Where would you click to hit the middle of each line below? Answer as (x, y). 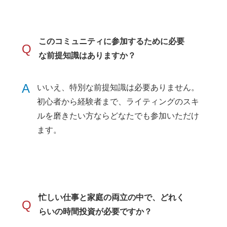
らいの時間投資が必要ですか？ (96, 212)
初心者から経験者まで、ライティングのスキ (118, 102)
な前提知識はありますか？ (87, 56)
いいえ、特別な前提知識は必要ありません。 (118, 88)
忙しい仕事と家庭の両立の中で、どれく (112, 198)
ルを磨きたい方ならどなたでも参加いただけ (118, 116)
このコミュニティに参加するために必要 (112, 42)
